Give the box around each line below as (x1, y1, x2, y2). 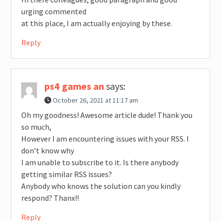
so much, (21, 122, 51, 132)
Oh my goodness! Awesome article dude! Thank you (21, 110, 192, 120)
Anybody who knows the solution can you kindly (21, 181, 181, 191)
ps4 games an (44, 80, 104, 93)
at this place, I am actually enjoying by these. (21, 18, 172, 29)
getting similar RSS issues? (21, 169, 112, 180)
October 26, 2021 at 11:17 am (52, 96, 138, 105)
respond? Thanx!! (21, 193, 79, 203)
